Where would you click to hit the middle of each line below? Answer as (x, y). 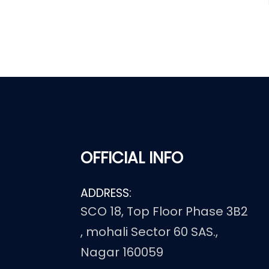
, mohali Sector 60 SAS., (150, 232)
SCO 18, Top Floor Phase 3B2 (165, 211)
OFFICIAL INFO (132, 158)
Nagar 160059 (122, 252)
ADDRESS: (106, 193)
